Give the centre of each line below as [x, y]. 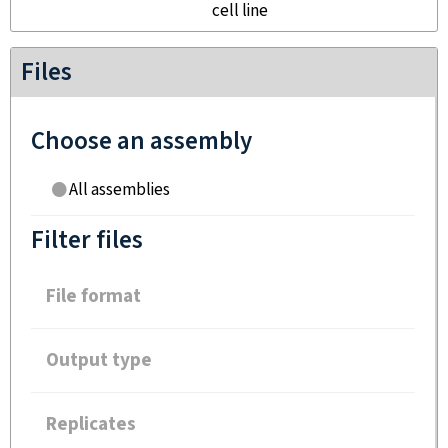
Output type [99, 360]
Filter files [87, 240]
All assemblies [119, 190]
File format [93, 296]
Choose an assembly [141, 141]
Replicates [91, 424]
